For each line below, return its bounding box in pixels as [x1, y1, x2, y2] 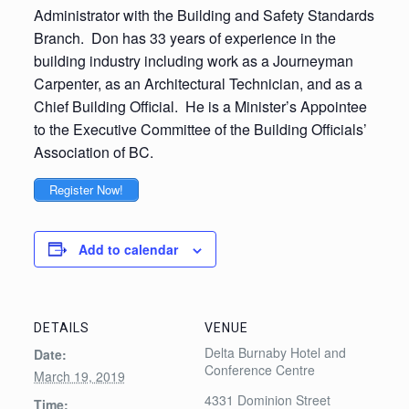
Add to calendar [78, 239, 178, 258]
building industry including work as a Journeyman [33, 50, 353, 71]
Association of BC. [33, 142, 153, 163]
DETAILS [33, 320, 89, 335]
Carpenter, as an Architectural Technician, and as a [33, 73, 362, 94]
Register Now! [48, 181, 123, 199]
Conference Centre [204, 360, 315, 379]
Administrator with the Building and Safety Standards [33, 5, 374, 26]
